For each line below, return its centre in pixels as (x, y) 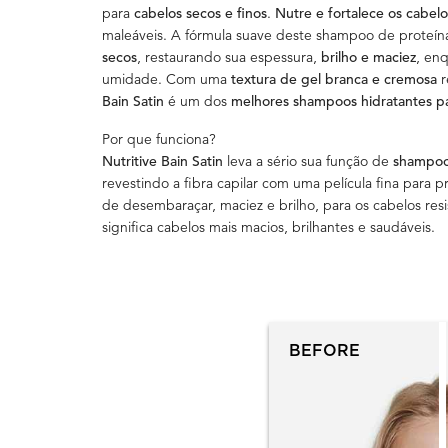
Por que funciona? (159, 139)
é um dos (197, 101)
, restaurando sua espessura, (229, 57)
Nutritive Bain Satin (162, 161)
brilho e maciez (368, 57)
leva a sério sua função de (308, 161)
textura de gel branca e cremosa (336, 79)
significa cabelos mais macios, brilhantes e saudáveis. (268, 227)
